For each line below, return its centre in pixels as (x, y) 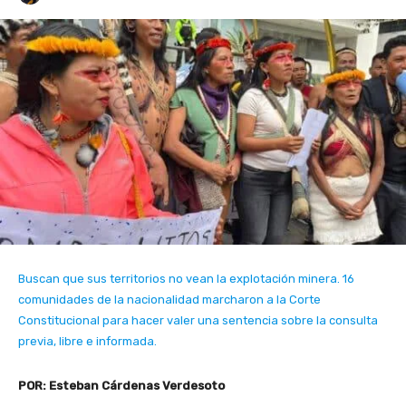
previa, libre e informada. (87, 341)
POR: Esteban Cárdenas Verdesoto (121, 385)
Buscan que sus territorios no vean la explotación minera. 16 (186, 278)
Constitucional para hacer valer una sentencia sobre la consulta (198, 320)
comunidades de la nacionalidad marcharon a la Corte (169, 299)
